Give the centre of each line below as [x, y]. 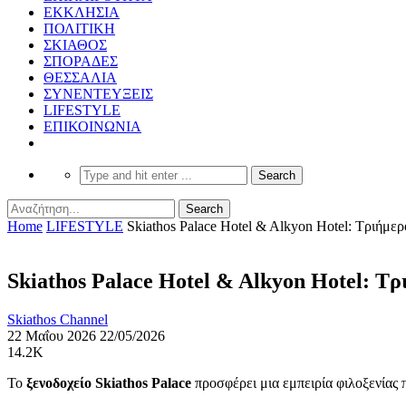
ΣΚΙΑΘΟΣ [75, 44]
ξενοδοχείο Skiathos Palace [107, 382]
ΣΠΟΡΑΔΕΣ [81, 61]
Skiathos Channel [58, 319]
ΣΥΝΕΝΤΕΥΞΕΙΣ [98, 93]
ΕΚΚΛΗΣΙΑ [82, 12]
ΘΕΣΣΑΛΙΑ [80, 77]
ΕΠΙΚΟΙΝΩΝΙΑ [92, 126]
